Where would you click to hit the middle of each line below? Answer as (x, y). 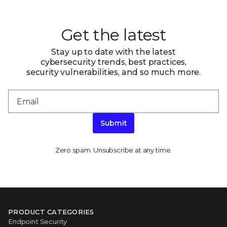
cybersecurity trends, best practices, (113, 62)
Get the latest (113, 35)
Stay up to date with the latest (113, 52)
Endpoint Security (38, 221)
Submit (113, 123)
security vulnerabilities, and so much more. (113, 72)
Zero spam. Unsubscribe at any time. (113, 150)
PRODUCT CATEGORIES (51, 212)
